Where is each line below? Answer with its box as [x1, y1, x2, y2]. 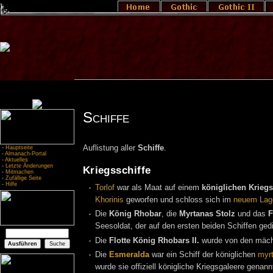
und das [235, 209, 268, 218]
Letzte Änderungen [5, 163, 53, 169]
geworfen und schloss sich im [124, 196, 233, 205]
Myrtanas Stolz [179, 209, 235, 218]
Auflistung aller [82, 144, 138, 153]
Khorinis [95, 196, 124, 205]
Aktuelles [5, 157, 28, 163]
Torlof [95, 183, 115, 192]
